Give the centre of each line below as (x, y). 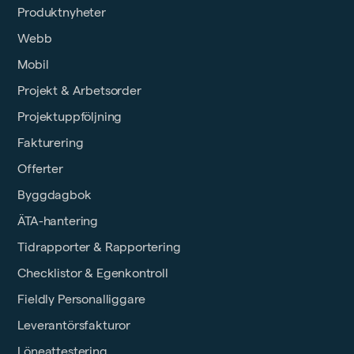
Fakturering (51, 143)
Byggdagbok (55, 195)
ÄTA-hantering (58, 221)
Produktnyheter (62, 13)
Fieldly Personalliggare (82, 299)
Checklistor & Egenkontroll (93, 273)
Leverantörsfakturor (74, 326)
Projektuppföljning (70, 117)
